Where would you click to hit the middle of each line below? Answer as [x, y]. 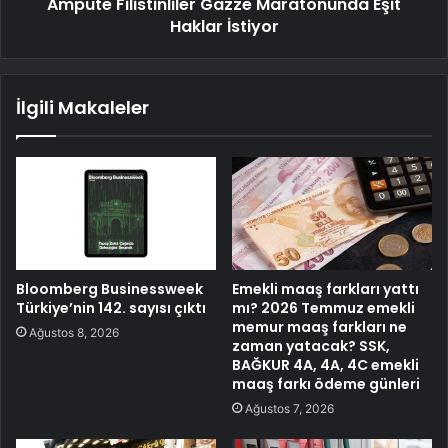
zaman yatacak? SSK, [311, 345]
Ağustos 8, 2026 [74, 332]
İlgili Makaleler [82, 107]
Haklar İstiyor [224, 26]
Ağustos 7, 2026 [289, 408]
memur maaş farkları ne [319, 326]
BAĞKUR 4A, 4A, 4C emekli [325, 364]
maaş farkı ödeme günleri [326, 383]
